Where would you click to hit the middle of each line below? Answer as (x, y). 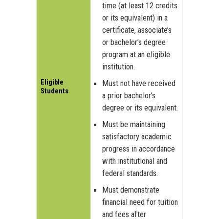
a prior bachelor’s (129, 96)
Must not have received (139, 83)
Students (55, 91)
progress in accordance (139, 149)
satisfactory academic (137, 137)
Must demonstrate (131, 190)
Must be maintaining (134, 124)
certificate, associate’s (137, 30)
